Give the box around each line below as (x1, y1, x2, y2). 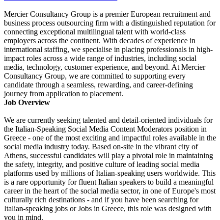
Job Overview (4, 98, 50, 107)
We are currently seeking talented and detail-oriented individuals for (4, 116, 213, 125)
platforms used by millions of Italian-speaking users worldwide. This (4, 169, 216, 178)
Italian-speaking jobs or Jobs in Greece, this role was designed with (4, 204, 212, 213)
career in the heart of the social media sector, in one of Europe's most (4, 187, 216, 195)
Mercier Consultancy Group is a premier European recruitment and (4, 10, 211, 19)
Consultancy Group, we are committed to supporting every (4, 72, 186, 81)
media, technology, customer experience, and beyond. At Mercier (4, 63, 205, 72)
